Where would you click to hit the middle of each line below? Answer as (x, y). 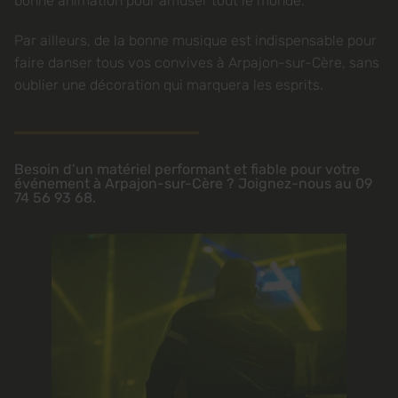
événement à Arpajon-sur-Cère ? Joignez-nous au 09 (193, 183)
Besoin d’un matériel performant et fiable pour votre (187, 169)
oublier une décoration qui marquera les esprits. (169, 85)
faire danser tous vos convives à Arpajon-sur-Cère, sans (197, 63)
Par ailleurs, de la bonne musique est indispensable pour (195, 40)
